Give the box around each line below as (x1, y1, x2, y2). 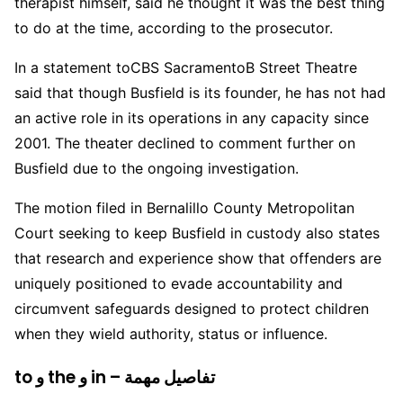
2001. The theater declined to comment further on (14, 134, 355, 153)
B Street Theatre (246, 58, 357, 77)
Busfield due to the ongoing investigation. (14, 159, 299, 178)
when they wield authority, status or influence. (14, 325, 327, 344)
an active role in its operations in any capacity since (14, 109, 369, 128)
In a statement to (14, 58, 130, 77)
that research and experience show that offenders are (14, 249, 381, 268)
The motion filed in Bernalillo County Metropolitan (14, 199, 354, 218)
